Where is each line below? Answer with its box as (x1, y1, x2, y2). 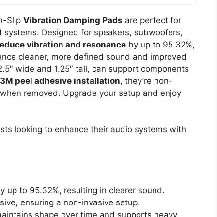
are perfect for (123, 15, 181, 25)
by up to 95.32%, (126, 39, 195, 49)
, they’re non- (120, 76, 172, 86)
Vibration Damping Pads (23, 15, 123, 25)
